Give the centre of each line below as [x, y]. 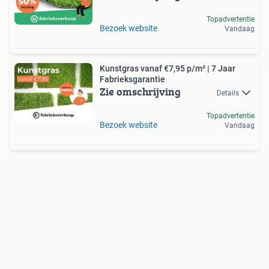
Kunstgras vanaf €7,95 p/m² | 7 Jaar [168, 68]
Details [228, 93]
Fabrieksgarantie [132, 79]
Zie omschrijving [140, 91]
